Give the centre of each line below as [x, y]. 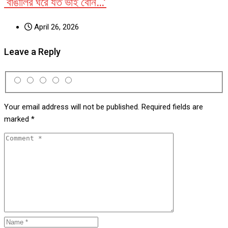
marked [18, 119]
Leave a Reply [32, 52]
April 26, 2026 [55, 27]
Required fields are [172, 107]
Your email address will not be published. [72, 107]
